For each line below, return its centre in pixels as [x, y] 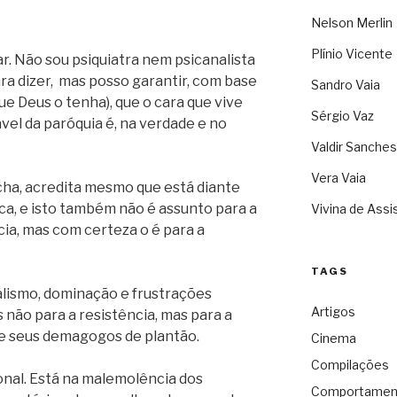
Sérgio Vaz [342, 116]
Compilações [350, 365]
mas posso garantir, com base [158, 81]
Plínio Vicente [351, 54]
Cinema [333, 339]
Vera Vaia [338, 178]
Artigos [333, 312]
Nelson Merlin [351, 23]
